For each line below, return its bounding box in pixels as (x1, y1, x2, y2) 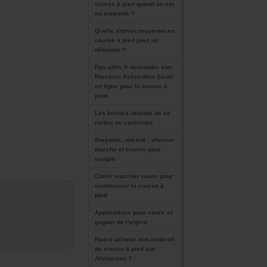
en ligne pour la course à (95, 83, 167, 89)
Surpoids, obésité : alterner (95, 136, 174, 143)
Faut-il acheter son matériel (95, 236, 175, 243)
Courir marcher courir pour (95, 173, 173, 179)
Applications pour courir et (95, 209, 172, 216)
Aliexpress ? (95, 255, 132, 262)
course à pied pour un (95, 37, 159, 44)
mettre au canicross (95, 119, 153, 126)
